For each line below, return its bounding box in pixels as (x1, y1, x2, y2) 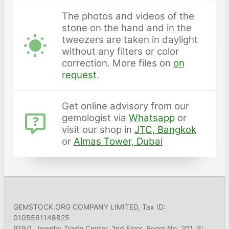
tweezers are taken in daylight (61, 33, 198, 45)
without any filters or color (61, 45, 179, 57)
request (61, 68, 97, 81)
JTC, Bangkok (134, 124, 196, 136)
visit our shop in (61, 124, 134, 136)
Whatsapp (128, 112, 175, 124)
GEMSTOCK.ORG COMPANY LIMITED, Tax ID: (13, 202, 166, 211)
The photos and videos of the (61, 10, 194, 22)
